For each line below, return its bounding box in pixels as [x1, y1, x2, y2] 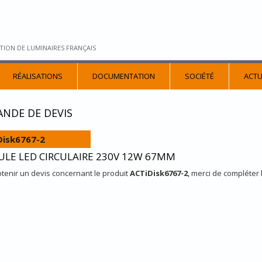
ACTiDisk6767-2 [129, 168, 188, 178]
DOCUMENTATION [92, 71, 155, 81]
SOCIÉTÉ [185, 71, 214, 81]
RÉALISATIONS [13, 71, 63, 81]
